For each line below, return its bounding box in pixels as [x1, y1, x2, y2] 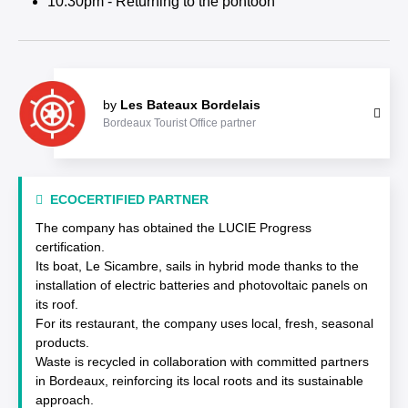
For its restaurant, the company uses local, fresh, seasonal [36, 316, 373, 331]
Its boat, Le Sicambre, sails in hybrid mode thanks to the [36, 259, 359, 273]
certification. [36, 240, 105, 254]
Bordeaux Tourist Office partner [103, 117, 256, 129]
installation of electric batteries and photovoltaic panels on [36, 278, 368, 292]
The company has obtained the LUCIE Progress [36, 220, 311, 235]
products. [36, 335, 89, 350]
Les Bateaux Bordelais [120, 97, 260, 112]
